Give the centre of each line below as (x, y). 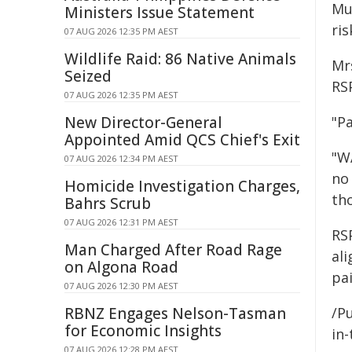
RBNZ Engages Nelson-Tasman (175, 313)
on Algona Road (121, 267)
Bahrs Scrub (108, 203)
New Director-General (143, 123)
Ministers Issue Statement (159, 13)
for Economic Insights (143, 331)
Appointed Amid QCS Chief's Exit (182, 140)
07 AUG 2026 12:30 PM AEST (121, 286)
